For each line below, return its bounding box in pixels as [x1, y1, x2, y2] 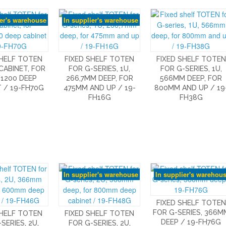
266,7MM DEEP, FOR [66, 74, 133, 83]
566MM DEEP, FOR [160, 74, 222, 83]
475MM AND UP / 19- [63, 84, 136, 92]
